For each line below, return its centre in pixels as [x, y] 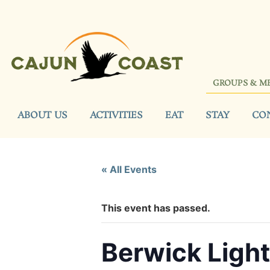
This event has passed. [156, 208]
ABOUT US [42, 115]
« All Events [129, 169]
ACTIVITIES [116, 115]
